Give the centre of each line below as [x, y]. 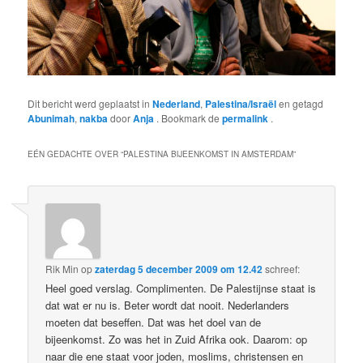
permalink [247, 119]
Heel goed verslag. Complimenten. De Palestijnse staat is [181, 288]
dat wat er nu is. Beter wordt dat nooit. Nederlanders [168, 305]
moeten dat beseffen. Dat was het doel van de [154, 322]
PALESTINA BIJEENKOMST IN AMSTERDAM [209, 154]
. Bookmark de [190, 118]
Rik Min [62, 268]
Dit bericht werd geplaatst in [90, 104]
